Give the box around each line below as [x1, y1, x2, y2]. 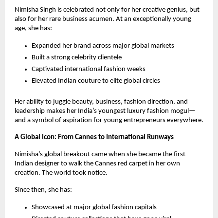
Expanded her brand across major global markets [32, 42, 174, 50]
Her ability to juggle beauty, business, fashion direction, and [15, 98, 188, 106]
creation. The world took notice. [15, 169, 108, 177]
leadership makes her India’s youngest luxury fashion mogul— [15, 108, 196, 115]
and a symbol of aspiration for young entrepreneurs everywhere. [15, 117, 203, 125]
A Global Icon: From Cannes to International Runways [15, 134, 174, 142]
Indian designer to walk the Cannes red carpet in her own [15, 160, 180, 168]
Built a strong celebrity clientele [32, 54, 122, 62]
